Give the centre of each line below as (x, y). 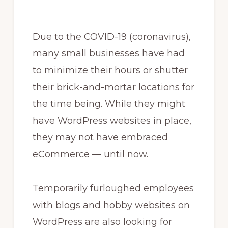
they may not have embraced (100, 138)
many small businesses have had (108, 54)
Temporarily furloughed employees (113, 189)
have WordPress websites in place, (112, 121)
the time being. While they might (109, 104)
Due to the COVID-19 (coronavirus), (111, 37)
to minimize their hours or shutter (110, 70)
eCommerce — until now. (90, 154)
